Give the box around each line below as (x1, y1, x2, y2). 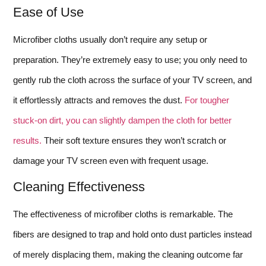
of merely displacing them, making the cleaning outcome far (13, 249, 243, 260)
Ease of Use (13, 4, 84, 20)
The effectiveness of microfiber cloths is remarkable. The (13, 209, 233, 220)
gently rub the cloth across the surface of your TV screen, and (13, 74, 252, 85)
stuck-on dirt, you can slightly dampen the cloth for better (13, 115, 232, 125)
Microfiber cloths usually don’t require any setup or (13, 34, 207, 45)
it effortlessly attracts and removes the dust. (13, 94, 185, 105)
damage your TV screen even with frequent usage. (13, 155, 208, 166)
